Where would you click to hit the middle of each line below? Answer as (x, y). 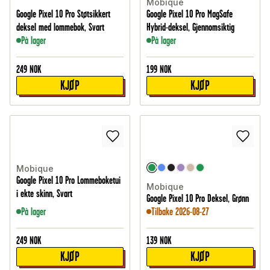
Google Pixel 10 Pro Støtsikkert (63, 14)
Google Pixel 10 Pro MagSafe (190, 14)
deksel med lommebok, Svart (60, 27)
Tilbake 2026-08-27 (180, 212)
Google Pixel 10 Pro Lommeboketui (68, 181)
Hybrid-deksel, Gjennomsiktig (190, 27)
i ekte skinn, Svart (44, 194)
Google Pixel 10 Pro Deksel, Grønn (198, 199)
